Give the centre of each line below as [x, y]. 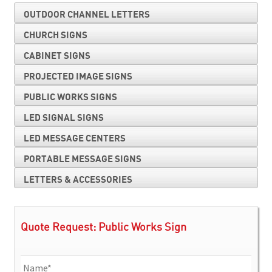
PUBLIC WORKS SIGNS [70, 97]
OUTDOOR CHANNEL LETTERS [87, 14]
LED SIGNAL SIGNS [63, 117]
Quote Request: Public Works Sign [103, 228]
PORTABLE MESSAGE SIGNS [82, 159]
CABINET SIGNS [57, 56]
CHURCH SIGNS [55, 35]
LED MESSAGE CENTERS [74, 138]
